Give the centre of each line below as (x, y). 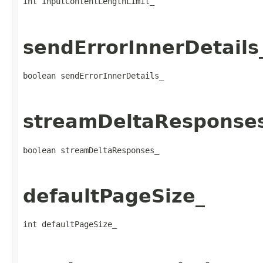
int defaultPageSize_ (70, 225)
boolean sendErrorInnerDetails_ (93, 76)
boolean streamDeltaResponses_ (91, 150)
